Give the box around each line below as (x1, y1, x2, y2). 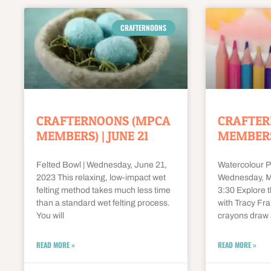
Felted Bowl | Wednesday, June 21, (36, 160, 167, 170)
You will (36, 211, 64, 221)
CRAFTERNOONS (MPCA (36, 113, 171, 129)
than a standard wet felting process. (36, 198, 172, 208)
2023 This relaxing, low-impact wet (36, 173, 166, 183)
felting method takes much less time (36, 186, 171, 195)
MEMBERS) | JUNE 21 (36, 128, 148, 144)
